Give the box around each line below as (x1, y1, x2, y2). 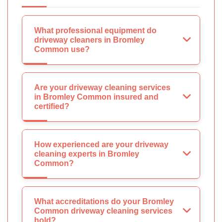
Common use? (34, 45, 90, 54)
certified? (34, 102, 69, 111)
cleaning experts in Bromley (34, 150, 139, 159)
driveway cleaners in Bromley (34, 36, 145, 45)
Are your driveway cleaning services (34, 83, 170, 92)
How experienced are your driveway (34, 140, 168, 149)
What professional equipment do (34, 26, 157, 35)
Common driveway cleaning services (34, 207, 172, 216)
